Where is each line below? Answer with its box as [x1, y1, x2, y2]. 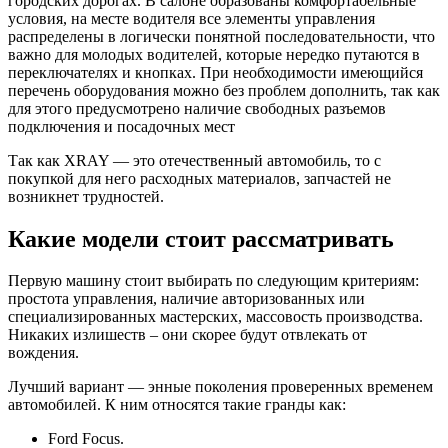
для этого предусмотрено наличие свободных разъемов [8, 99, 386, 117]
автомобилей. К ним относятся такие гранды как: [8, 396, 346, 414]
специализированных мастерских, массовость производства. [8, 308, 423, 326]
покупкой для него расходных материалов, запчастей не [8, 169, 391, 187]
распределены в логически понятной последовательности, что [8, 27, 435, 45]
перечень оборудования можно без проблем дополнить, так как [8, 81, 440, 99]
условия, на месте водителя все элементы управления [8, 9, 375, 27]
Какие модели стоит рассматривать [8, 225, 394, 252]
